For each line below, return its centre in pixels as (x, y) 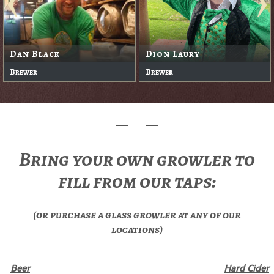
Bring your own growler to (137, 159)
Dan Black (35, 54)
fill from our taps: (137, 181)
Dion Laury (172, 54)
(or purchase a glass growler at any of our (137, 215)
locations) (137, 230)
